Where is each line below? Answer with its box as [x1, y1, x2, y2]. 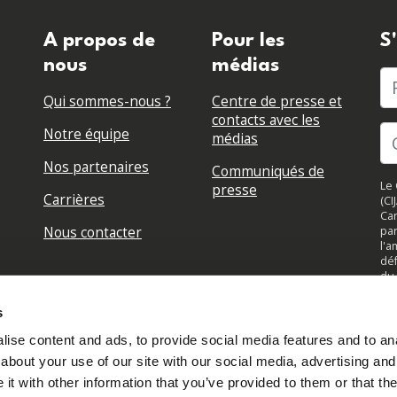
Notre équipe [43, 124, 129, 144]
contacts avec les [212, 110, 320, 129]
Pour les [212, 30, 284, 51]
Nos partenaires [43, 157, 149, 176]
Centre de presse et [212, 91, 342, 111]
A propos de [43, 30, 155, 51]
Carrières [43, 190, 105, 209]
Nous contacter [43, 222, 142, 242]
